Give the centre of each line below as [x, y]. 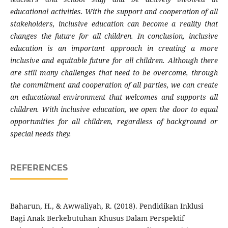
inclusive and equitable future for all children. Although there [114, 61]
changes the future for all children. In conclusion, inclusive [114, 36]
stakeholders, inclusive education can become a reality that [114, 24]
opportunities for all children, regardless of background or [114, 122]
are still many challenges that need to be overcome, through [114, 73]
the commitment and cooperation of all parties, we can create [114, 85]
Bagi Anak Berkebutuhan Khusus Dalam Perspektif [97, 218]
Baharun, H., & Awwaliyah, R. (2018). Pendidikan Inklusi [106, 206]
